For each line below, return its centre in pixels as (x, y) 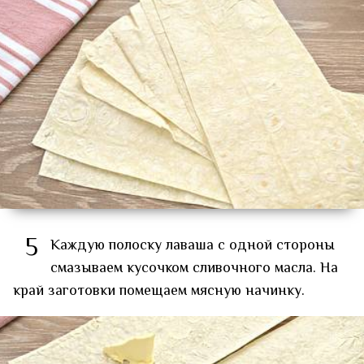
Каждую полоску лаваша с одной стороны (193, 246)
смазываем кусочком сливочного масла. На (194, 269)
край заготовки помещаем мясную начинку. (159, 291)
